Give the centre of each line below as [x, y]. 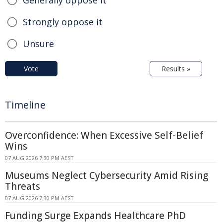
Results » [176, 68]
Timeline [25, 105]
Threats [23, 186]
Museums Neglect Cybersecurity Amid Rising [107, 175]
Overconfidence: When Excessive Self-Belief [104, 135]
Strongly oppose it [63, 22]
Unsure [38, 43]
